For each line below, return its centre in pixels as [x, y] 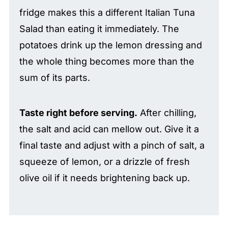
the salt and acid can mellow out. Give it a [109, 129]
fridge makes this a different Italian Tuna [107, 12]
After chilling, [167, 112]
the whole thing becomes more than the [107, 61]
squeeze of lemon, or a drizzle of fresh [104, 161]
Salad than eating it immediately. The [99, 28]
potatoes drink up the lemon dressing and [110, 45]
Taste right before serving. [78, 112]
